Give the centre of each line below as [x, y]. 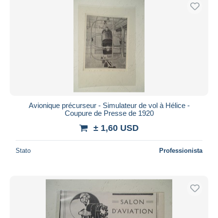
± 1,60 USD [116, 128]
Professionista [181, 150]
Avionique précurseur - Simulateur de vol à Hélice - [109, 105]
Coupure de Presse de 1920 [109, 113]
